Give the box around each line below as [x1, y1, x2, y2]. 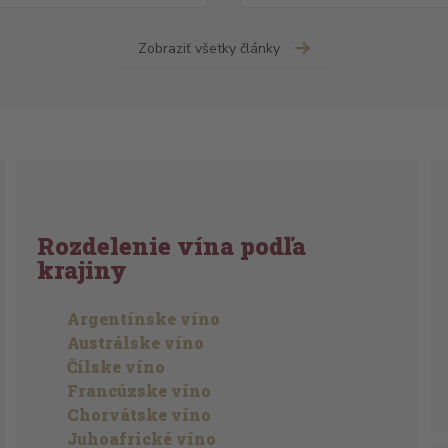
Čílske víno [67, 356, 166, 377]
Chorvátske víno [67, 404, 212, 425]
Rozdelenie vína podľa [37, 230, 307, 262]
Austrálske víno [67, 332, 205, 353]
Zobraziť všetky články [138, 39, 280, 58]
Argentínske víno [67, 308, 221, 329]
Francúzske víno [67, 380, 212, 401]
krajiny [37, 254, 128, 286]
